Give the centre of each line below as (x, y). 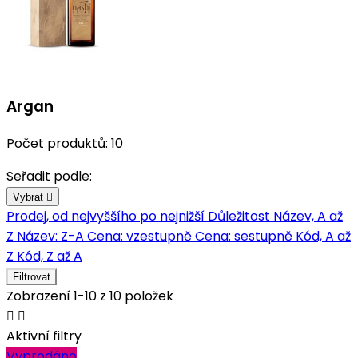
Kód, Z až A (50, 257)
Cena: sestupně (245, 237)
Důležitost (241, 217)
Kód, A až (323, 237)
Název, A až (308, 217)
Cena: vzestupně (141, 237)
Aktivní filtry (44, 336)
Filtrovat (32, 277)
